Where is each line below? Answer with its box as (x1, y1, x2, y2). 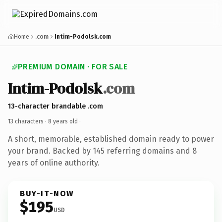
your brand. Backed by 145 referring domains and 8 (8, 146, 197, 156)
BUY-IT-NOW (20, 188, 74, 198)
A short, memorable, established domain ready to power (8, 134, 214, 144)
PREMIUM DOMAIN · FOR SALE (18, 62, 127, 71)
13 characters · (8, 117, 48, 125)
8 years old (48, 117, 78, 125)
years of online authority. (8, 158, 100, 167)
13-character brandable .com (8, 102, 103, 111)
